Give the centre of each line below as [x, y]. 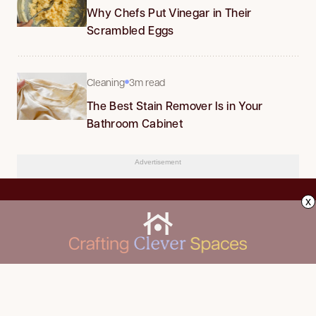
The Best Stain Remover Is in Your [175, 106]
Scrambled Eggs [130, 30]
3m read [147, 82]
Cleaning [106, 82]
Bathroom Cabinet [135, 123]
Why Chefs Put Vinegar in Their [169, 13]
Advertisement [158, 162]
